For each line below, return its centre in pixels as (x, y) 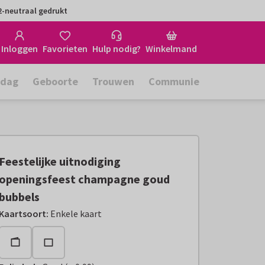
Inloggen (20, 49)
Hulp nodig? (117, 49)
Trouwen (113, 81)
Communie (174, 81)
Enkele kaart (76, 214)
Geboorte (55, 81)
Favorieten (65, 49)
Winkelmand (171, 49)
